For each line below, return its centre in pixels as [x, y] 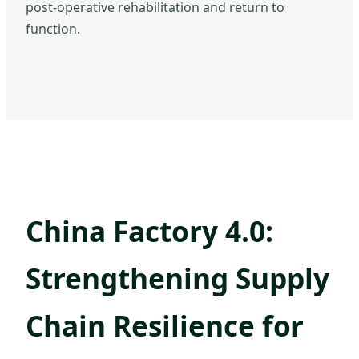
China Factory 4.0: [149, 231]
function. [53, 29]
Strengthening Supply [177, 278]
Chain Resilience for [165, 326]
